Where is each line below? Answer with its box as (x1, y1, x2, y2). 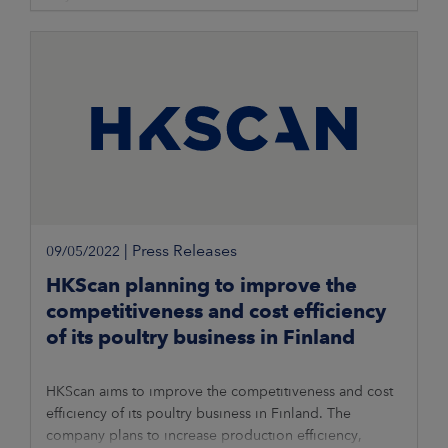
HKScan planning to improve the (46, 273, 357, 298)
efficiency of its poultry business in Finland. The (46, 405, 351, 422)
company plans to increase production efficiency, (46, 427, 362, 444)
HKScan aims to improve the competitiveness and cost (46, 383, 393, 400)
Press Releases (132, 241, 237, 261)
